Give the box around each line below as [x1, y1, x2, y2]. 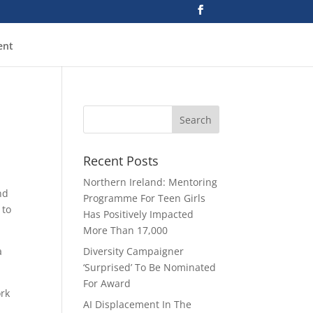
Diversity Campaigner [83, 245, 184, 258]
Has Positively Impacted [83, 208, 194, 221]
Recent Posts [83, 152, 159, 169]
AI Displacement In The [83, 298, 192, 311]
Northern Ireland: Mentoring [83, 175, 218, 189]
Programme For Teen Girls [83, 191, 206, 205]
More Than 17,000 [83, 224, 168, 237]
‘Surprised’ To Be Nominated [83, 261, 217, 274]
